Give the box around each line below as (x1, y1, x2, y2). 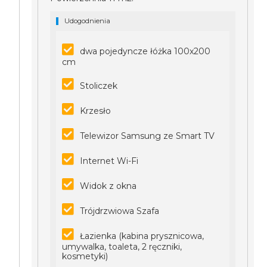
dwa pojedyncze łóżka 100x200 (80, 46, 211, 57)
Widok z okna (80, 181, 137, 191)
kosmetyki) (62, 251, 108, 262)
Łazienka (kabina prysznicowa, (80, 231, 204, 241)
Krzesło (80, 105, 111, 116)
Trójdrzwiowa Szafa (80, 206, 160, 216)
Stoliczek (80, 80, 118, 91)
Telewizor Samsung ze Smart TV (80, 131, 215, 141)
